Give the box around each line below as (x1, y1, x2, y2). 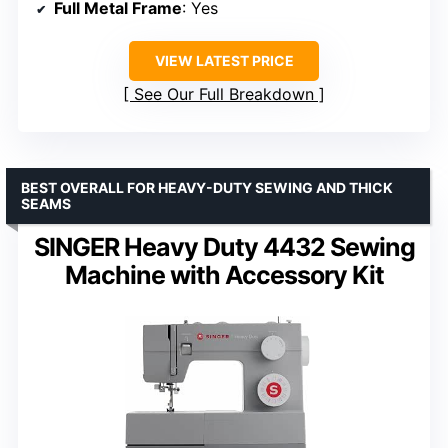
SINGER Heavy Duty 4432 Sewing (33, 231, 415, 262)
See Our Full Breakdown (134, 83, 314, 104)
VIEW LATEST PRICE (154, 51, 294, 69)
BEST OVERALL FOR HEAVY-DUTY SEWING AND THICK (21, 178, 393, 196)
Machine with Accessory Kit (64, 259, 384, 290)
